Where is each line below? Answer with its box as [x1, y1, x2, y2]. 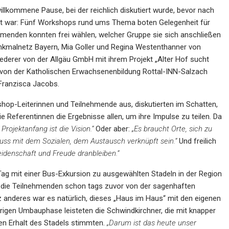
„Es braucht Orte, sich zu [132, 124, 212, 133]
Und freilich [177, 136, 216, 146]
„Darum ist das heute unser [107, 218, 196, 227]
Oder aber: [94, 124, 132, 133]
